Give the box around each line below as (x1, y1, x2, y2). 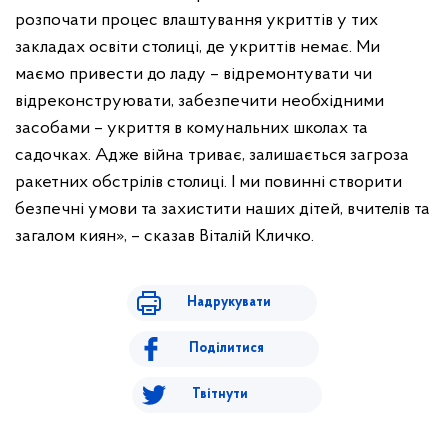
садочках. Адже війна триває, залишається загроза (15, 146, 409, 166)
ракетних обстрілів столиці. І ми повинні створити (15, 173, 402, 193)
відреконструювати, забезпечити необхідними (15, 92, 384, 112)
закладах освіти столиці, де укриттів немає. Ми (15, 38, 380, 58)
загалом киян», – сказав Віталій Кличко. (15, 227, 314, 247)
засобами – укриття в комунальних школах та (15, 119, 368, 139)
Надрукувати (186, 295, 271, 311)
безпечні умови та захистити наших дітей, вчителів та (15, 200, 430, 220)
